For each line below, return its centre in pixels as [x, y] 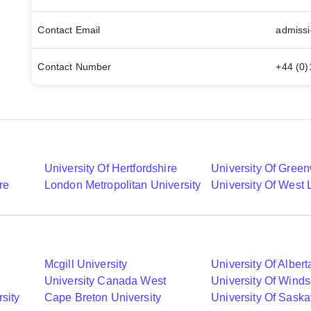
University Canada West [105, 281]
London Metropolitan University [123, 185]
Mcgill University [86, 264]
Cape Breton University [103, 297]
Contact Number [75, 67]
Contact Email [69, 30]
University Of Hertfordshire [110, 168]
